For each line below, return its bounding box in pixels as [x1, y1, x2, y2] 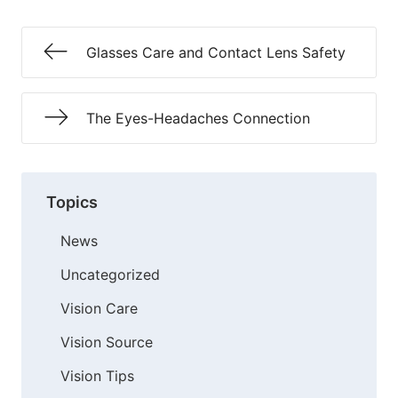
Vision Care [60, 298, 138, 317]
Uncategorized [60, 265, 160, 283]
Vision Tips [60, 366, 134, 385]
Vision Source [60, 332, 153, 351]
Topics [46, 192, 98, 211]
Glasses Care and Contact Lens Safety [86, 44, 346, 61]
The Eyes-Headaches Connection [86, 109, 310, 127]
